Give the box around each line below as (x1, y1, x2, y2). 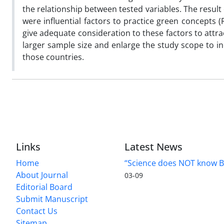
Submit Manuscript (16, 193, 88, 205)
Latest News (124, 140, 183, 154)
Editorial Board (16, 181, 72, 193)
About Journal (16, 169, 68, 181)
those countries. (22, 51, 84, 62)
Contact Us (16, 205, 57, 217)
